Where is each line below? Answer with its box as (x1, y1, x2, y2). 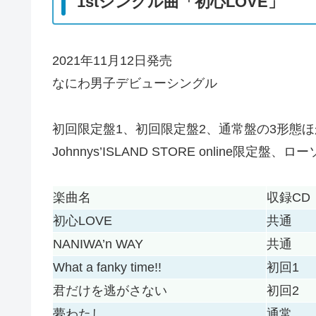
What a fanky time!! (53, 260, 162, 274)
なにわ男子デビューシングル (52, 76, 217, 91)
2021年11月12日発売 (52, 54, 172, 68)
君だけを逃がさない (53, 283, 167, 298)
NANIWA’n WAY (53, 236, 143, 251)
